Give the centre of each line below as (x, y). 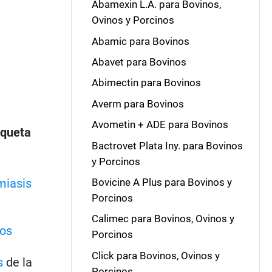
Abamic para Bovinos (140, 41)
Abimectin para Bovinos (146, 83)
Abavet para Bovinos (139, 62)
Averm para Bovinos (138, 104)
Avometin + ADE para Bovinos (160, 125)
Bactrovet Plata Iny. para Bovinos (167, 145)
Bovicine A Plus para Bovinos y (161, 182)
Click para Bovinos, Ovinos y (155, 255)
